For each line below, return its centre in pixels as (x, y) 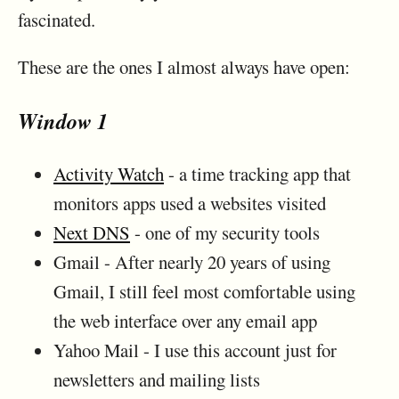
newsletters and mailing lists (157, 379)
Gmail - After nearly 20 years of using (192, 261)
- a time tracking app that (257, 173)
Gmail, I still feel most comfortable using (204, 291)
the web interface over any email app (185, 320)
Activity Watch (109, 173)
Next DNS (92, 232)
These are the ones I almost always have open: (184, 67)
